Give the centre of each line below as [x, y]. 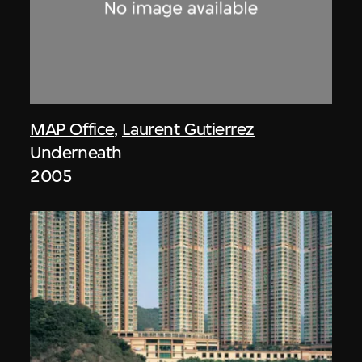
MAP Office [72, 128]
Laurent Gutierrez [188, 128]
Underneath [76, 152]
